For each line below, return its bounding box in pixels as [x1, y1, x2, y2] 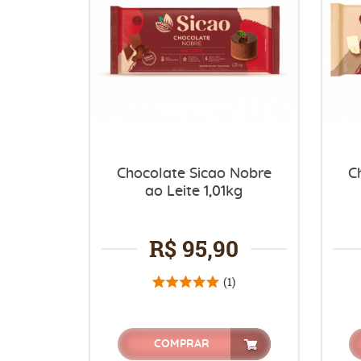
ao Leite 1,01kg [145, 184, 243, 199]
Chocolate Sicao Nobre [116, 166, 272, 181]
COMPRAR [153, 338, 210, 350]
